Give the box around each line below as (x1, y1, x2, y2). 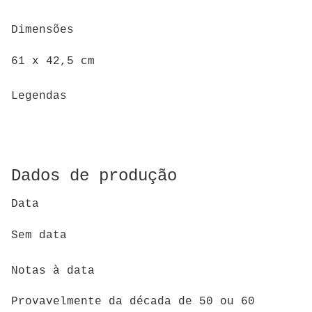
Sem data (11, 229, 67, 242)
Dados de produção (11, 166, 177, 185)
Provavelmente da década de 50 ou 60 (11, 295, 255, 309)
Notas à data (11, 264, 95, 277)
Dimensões (11, 24, 74, 37)
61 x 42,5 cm (11, 54, 95, 68)
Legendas (11, 90, 67, 103)
